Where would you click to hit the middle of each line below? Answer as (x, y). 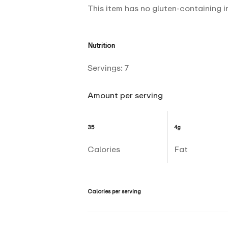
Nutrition (101, 45)
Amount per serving (125, 95)
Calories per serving (114, 191)
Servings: (106, 68)
